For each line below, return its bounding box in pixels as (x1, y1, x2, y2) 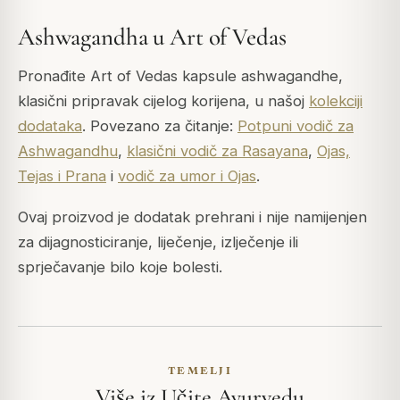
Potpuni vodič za (237, 117, 354, 135)
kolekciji (309, 92, 362, 110)
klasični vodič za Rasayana (127, 142, 308, 160)
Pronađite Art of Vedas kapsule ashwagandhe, (18, 67, 343, 85)
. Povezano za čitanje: (82, 117, 237, 135)
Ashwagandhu (18, 142, 118, 160)
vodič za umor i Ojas (118, 167, 256, 185)
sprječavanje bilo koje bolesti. (18, 258, 222, 277)
